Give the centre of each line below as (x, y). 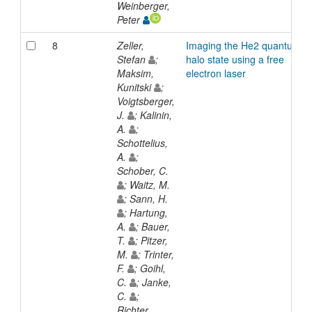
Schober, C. (144, 170)
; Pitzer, (151, 240)
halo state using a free (235, 59)
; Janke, (154, 282)
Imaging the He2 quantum (243, 45)
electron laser (216, 73)
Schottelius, (142, 142)
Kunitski (135, 87)
